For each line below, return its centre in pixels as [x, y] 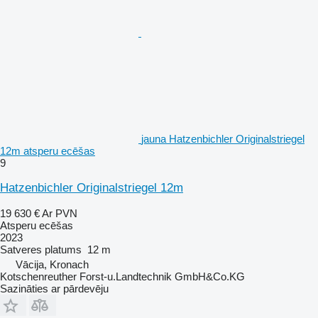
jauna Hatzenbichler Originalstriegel [223, 138]
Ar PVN [60, 213]
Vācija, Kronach [52, 264]
